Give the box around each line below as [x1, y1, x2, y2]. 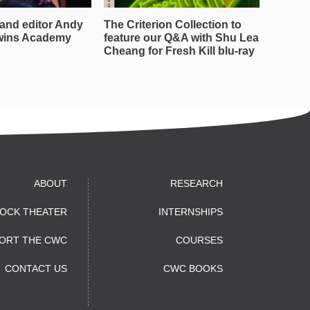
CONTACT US [5, 263, 67, 274]
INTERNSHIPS [158, 206, 223, 217]
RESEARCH [170, 178, 223, 189]
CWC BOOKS [163, 263, 223, 274]
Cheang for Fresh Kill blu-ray [104, 45, 255, 57]
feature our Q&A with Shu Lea [104, 32, 259, 44]
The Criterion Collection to [104, 19, 241, 30]
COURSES [176, 235, 223, 246]
